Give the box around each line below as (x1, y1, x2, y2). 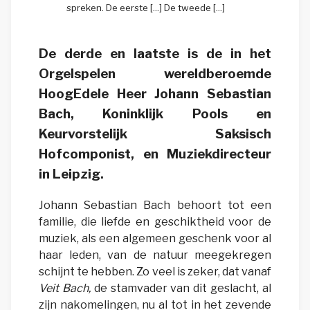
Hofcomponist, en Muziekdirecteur (39, 146, 271, 163)
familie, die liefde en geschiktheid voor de (39, 215, 271, 229)
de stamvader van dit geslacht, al (90, 282, 272, 295)
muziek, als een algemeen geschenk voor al (39, 232, 271, 246)
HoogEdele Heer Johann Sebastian (39, 86, 271, 102)
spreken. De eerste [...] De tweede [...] (66, 1, 225, 13)
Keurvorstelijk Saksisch (39, 126, 271, 143)
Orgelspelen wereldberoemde (39, 66, 271, 82)
